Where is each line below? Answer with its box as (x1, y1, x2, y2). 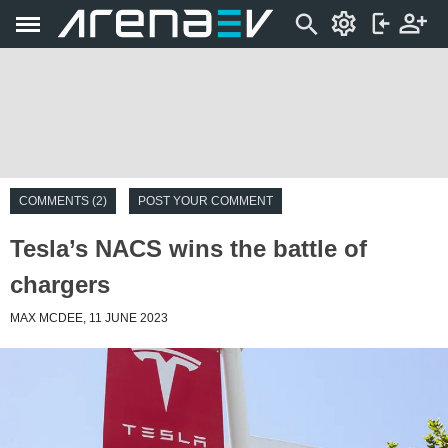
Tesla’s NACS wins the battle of (10, 235, 367, 262)
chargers (10, 271, 110, 298)
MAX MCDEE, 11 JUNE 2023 (10, 311, 168, 325)
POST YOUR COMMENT (138, 194, 273, 208)
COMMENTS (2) (19, 194, 107, 208)
